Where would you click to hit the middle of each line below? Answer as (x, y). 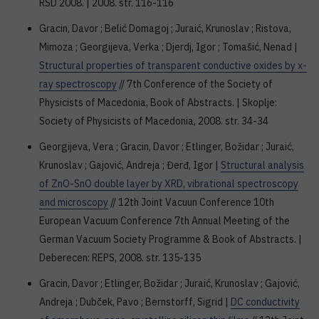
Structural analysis (262, 165)
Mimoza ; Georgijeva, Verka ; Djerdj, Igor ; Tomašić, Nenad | (168, 47)
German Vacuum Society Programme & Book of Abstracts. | (171, 239)
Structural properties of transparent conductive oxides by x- (173, 66)
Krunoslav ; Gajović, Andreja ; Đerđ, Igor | (130, 165)
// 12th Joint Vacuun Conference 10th (191, 202)
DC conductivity (265, 302)
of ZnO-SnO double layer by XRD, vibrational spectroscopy (169, 184)
